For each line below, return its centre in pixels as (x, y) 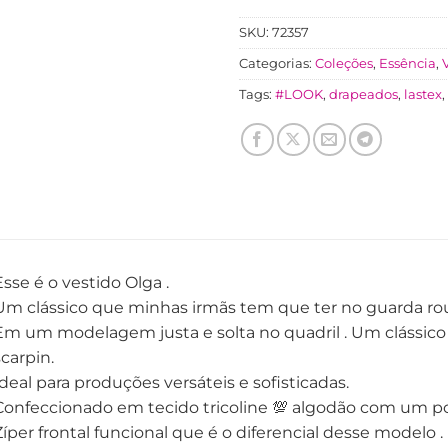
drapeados (363, 94)
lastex (423, 94)
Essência (407, 63)
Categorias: (277, 63)
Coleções (344, 63)
